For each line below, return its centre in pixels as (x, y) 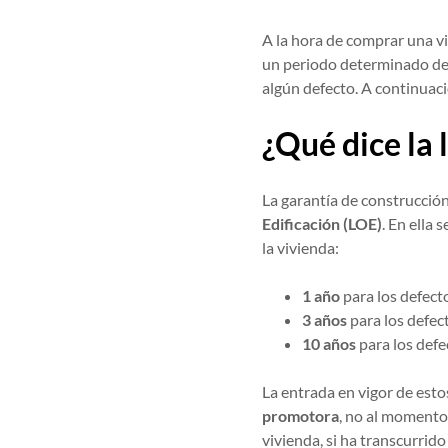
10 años (329, 344)
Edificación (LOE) (322, 224)
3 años (326, 320)
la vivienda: (302, 248)
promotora (301, 416)
